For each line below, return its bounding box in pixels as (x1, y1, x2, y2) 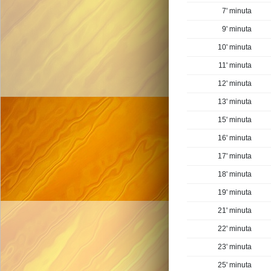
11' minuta (218, 61, 252, 70)
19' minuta (218, 188, 252, 197)
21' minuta (218, 206, 252, 215)
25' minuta (218, 261, 252, 269)
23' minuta (218, 243, 252, 251)
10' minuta (218, 43, 252, 51)
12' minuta (218, 79, 252, 88)
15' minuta (218, 116, 252, 124)
